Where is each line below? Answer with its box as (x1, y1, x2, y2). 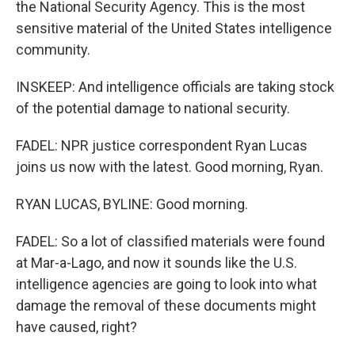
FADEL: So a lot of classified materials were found (16, 233, 325, 250)
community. (16, 41, 90, 58)
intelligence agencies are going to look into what (16, 276, 317, 292)
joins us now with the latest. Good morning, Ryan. (16, 158, 323, 175)
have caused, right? (16, 319, 137, 335)
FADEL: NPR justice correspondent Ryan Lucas (16, 137, 307, 154)
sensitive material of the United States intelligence (16, 20, 332, 36)
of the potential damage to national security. (16, 100, 290, 116)
